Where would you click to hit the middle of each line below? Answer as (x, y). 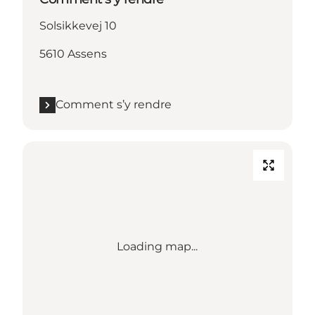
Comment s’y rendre (114, 105)
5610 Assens (73, 54)
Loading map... (157, 247)
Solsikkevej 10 (78, 26)
